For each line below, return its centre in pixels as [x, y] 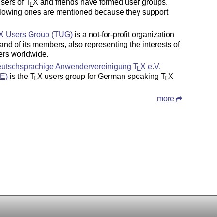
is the [19, 76]
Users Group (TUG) [39, 34]
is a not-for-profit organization [124, 34]
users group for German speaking [102, 76]
